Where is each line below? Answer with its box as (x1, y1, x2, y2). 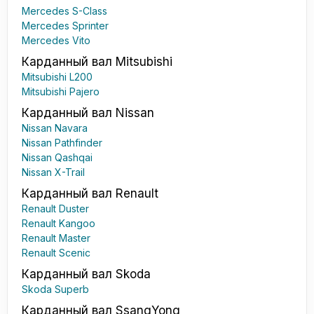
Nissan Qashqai (22, 151, 93, 164)
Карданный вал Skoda (22, 267, 151, 282)
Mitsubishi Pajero (22, 86, 100, 98)
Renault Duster (22, 203, 89, 215)
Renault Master (22, 232, 90, 245)
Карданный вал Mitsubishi (22, 55, 172, 69)
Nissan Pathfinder (22, 137, 102, 149)
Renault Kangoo (22, 217, 95, 230)
